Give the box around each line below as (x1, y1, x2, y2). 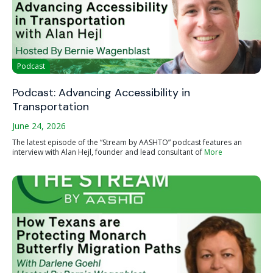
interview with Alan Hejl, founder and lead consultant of (12, 147, 204, 157)
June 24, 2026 (12, 120, 66, 132)
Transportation (12, 99, 89, 114)
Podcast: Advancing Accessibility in (12, 85, 190, 100)
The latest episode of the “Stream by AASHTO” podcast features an (12, 137, 242, 147)
